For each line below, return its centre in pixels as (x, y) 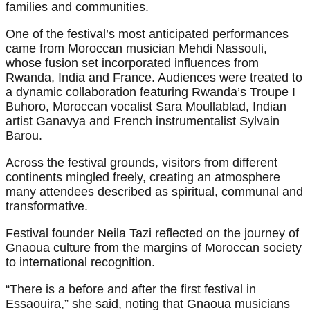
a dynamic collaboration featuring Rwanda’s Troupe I (151, 92)
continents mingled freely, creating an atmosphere (143, 177)
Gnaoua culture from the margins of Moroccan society (154, 248)
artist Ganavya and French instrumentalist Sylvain (143, 121)
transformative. (47, 207)
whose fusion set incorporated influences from (132, 63)
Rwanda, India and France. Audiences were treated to (154, 78)
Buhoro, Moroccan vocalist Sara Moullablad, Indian (146, 107)
